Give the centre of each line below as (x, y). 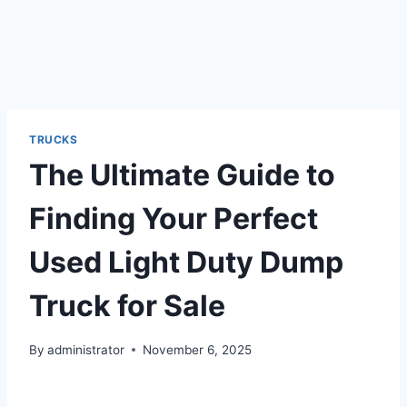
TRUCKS (54, 139)
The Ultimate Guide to (182, 174)
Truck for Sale (127, 305)
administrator (86, 349)
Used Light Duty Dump (186, 262)
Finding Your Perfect (174, 218)
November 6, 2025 (198, 349)
